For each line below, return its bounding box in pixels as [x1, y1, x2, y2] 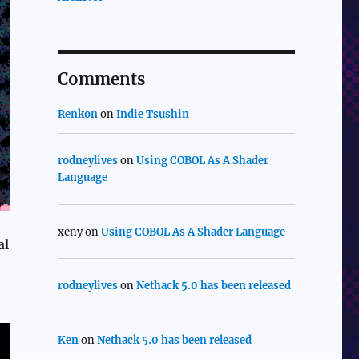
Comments [57, 69, 145, 90]
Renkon [57, 107, 98, 122]
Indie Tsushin [115, 107, 189, 122]
